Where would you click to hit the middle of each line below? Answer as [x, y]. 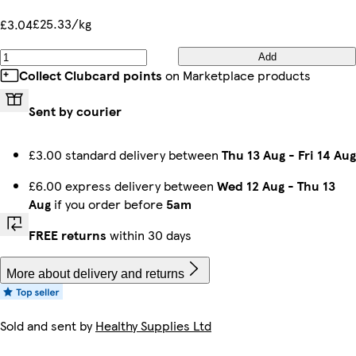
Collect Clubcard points [91, 75]
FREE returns [68, 235]
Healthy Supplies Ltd [153, 326]
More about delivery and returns [95, 274]
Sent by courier [75, 111]
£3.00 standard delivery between [125, 155]
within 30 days [149, 235]
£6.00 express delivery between [123, 186]
